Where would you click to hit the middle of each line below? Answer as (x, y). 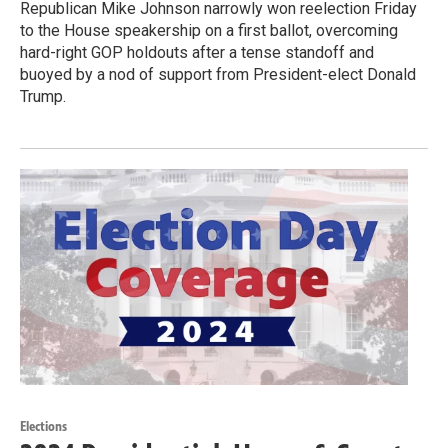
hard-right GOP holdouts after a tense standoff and (197, 53)
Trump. (43, 97)
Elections (43, 427)
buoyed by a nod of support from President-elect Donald (218, 75)
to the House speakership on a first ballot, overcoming (209, 31)
